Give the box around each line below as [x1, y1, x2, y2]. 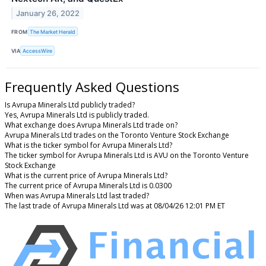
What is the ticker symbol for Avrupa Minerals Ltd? [5, 140, 172, 151]
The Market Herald [30, 28, 76, 35]
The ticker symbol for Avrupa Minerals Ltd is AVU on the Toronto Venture [5, 150, 249, 161]
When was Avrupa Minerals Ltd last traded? [5, 191, 149, 201]
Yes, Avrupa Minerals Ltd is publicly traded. [5, 110, 149, 121]
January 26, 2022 [16, 8, 80, 18]
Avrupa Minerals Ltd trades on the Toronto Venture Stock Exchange [5, 130, 229, 141]
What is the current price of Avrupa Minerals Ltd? [5, 170, 167, 181]
